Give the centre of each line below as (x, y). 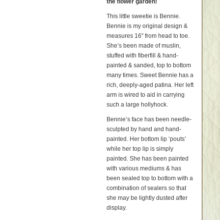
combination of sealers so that (146, 188)
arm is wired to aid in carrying (146, 95)
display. (117, 208)
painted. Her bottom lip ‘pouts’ (146, 139)
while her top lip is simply (140, 149)
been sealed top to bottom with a (150, 178)
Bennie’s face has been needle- (149, 119)
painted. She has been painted (148, 159)
